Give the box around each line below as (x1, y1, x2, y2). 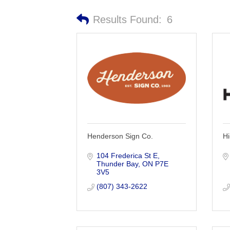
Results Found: (93, 13, 162, 25)
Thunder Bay (96, 159, 138, 168)
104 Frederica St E (96, 151, 158, 160)
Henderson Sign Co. (87, 131, 154, 140)
